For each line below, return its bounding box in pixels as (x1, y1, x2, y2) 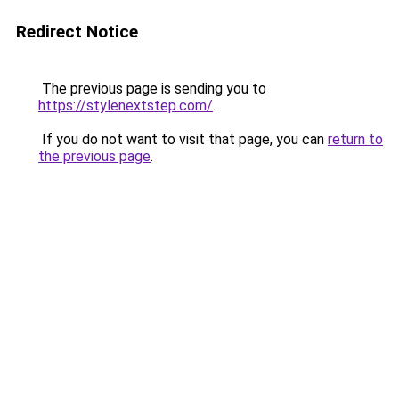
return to (328, 131, 383, 148)
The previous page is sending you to (38, 80, 266, 97)
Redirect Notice (16, 21, 138, 42)
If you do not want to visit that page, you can (38, 131, 328, 148)
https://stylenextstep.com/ (38, 97, 213, 114)
